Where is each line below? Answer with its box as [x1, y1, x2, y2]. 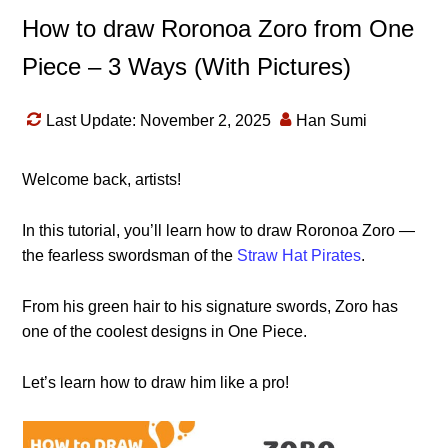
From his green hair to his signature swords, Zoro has [22, 298, 399, 315]
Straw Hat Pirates [237, 247, 362, 264]
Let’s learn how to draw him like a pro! [22, 374, 290, 391]
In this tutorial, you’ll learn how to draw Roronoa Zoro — [22, 222, 416, 239]
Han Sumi [296, 112, 368, 129]
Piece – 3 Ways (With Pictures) [22, 53, 352, 80]
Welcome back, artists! [22, 171, 182, 188]
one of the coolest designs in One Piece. [22, 323, 308, 340]
